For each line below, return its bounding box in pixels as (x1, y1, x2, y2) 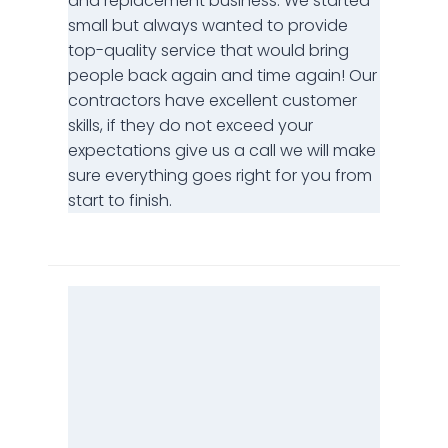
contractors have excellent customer (68, 88, 357, 112)
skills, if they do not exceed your (68, 113, 313, 137)
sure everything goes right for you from (68, 163, 372, 187)
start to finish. (68, 188, 172, 212)
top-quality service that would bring (68, 38, 349, 62)
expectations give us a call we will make (68, 138, 376, 162)
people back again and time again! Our (68, 63, 377, 87)
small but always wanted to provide (68, 13, 348, 37)
